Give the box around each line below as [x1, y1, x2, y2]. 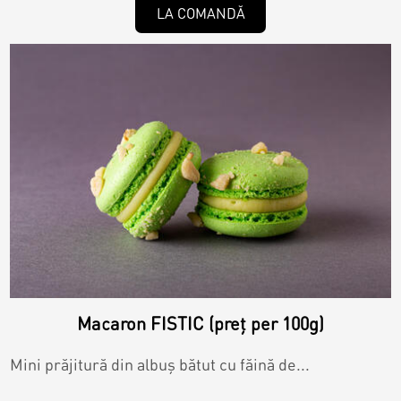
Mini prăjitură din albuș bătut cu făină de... [10, 354, 311, 375]
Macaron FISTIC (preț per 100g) [77, 311, 324, 336]
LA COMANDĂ [156, 4, 245, 23]
